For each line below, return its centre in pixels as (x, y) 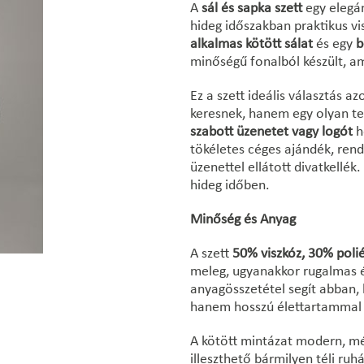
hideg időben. (230, 186)
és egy (334, 44)
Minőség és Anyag (243, 220)
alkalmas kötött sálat (251, 44)
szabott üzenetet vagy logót (271, 132)
